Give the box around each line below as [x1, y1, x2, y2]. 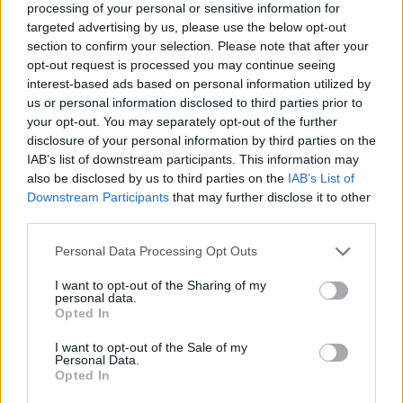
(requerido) [7, 48, 70, 64]
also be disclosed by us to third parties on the [27, 170, 288, 185]
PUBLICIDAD [7, 349, 96, 365]
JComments [100, 333, 167, 349]
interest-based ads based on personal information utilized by [27, 76, 371, 91]
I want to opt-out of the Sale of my [55, 339, 247, 354]
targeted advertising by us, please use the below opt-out [27, 19, 346, 34]
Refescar [7, 267, 57, 283]
